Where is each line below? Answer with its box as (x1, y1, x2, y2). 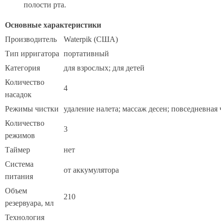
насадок (5, 90, 32, 99)
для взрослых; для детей (64, 64, 145, 73)
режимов (5, 131, 35, 140)
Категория (5, 64, 40, 73)
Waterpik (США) (64, 35, 118, 44)
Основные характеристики (5, 21, 101, 30)
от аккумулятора (64, 166, 119, 175)
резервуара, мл (5, 199, 54, 208)
